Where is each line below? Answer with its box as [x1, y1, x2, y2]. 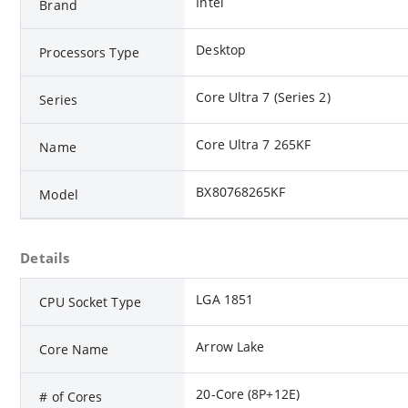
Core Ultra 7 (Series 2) [196, 88, 331, 107]
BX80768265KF [196, 183, 286, 201]
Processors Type [39, 44, 139, 62]
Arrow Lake [196, 338, 265, 356]
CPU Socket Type [39, 293, 145, 311]
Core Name [39, 341, 113, 359]
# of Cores [39, 388, 107, 406]
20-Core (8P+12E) [196, 385, 300, 403]
